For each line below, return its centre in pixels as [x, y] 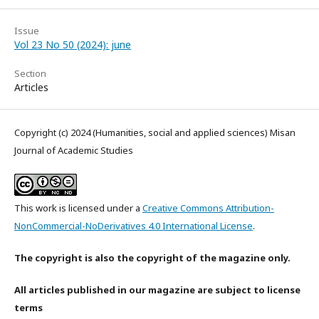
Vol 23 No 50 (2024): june [73, 44]
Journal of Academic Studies [74, 150]
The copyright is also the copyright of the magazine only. [152, 257]
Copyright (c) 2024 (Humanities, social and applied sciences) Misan [155, 132]
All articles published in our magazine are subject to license [157, 289]
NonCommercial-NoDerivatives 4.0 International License [134, 225]
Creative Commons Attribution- [208, 208]
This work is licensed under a [78, 208]
